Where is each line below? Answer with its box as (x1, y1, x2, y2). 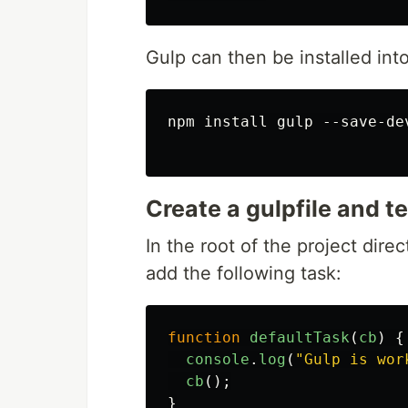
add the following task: (146, 262, 342, 284)
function (168, 329, 240, 346)
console (186, 351, 250, 368)
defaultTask (250, 329, 350, 346)
